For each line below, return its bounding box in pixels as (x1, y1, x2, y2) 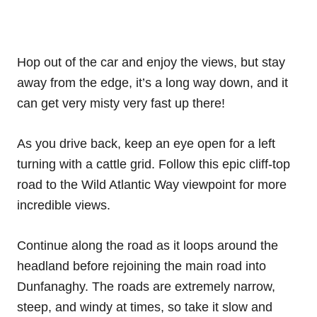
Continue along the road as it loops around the (17, 238, 278, 253)
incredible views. (17, 197, 110, 212)
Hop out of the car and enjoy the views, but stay (17, 54, 285, 69)
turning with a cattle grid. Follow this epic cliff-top (17, 156, 290, 171)
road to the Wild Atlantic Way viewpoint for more (17, 177, 287, 192)
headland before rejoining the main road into (17, 258, 266, 273)
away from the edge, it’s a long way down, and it (17, 75, 288, 90)
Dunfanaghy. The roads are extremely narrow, (17, 279, 275, 294)
